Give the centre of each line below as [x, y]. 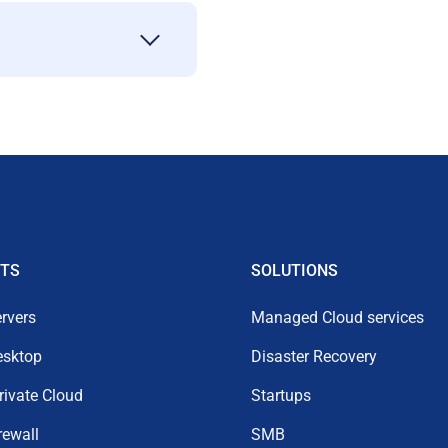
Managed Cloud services [337, 317]
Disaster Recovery [314, 356]
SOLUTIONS [294, 270]
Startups [281, 395]
